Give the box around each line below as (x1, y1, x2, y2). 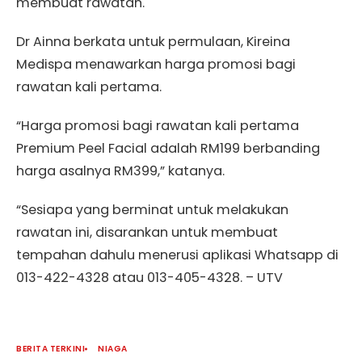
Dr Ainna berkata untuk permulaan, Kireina (16, 32, 290, 52)
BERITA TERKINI (16, 343, 85, 356)
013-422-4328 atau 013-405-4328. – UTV (16, 268, 283, 288)
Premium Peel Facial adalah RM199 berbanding (16, 139, 320, 158)
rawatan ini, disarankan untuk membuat (16, 223, 278, 242)
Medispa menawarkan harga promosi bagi (16, 55, 296, 74)
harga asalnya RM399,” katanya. (16, 162, 225, 181)
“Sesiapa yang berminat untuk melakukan (16, 200, 288, 220)
